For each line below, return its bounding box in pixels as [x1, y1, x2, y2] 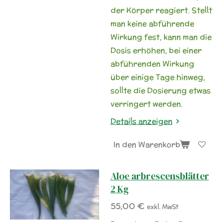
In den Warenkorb [113, 139, 180, 150]
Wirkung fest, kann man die [110, 32, 212, 42]
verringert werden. [110, 99, 183, 109]
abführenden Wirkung [110, 58, 194, 69]
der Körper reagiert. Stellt [110, 5, 212, 15]
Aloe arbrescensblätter [110, 169, 209, 182]
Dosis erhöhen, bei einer [110, 45, 202, 55]
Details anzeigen [110, 115, 172, 126]
